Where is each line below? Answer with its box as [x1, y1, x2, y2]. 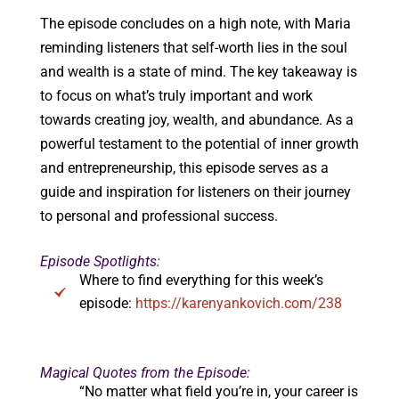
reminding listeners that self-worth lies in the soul [39, 39, 347, 57]
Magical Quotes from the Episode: [39, 364, 250, 382]
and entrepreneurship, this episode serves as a [39, 159, 329, 177]
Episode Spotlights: [39, 253, 160, 271]
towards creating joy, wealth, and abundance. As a [39, 111, 354, 129]
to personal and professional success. [39, 208, 278, 225]
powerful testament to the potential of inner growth [39, 135, 359, 153]
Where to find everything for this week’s [78, 272, 323, 289]
